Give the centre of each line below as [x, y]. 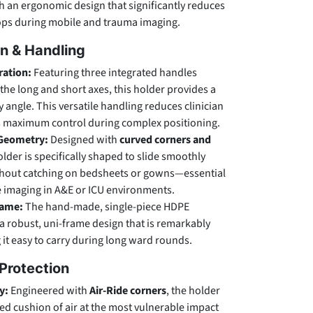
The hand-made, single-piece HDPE [106, 207]
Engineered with [49, 291]
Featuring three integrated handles [114, 73]
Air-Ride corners [128, 291]
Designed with [84, 140]
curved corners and [165, 140]
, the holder [193, 291]
